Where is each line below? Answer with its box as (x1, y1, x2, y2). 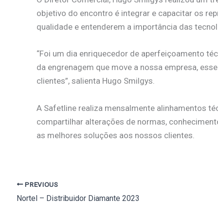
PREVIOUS (23, 180, 58, 188)
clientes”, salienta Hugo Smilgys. (36, 76, 155, 86)
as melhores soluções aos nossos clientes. (36, 130, 195, 140)
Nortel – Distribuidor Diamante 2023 (17, 193, 140, 203)
